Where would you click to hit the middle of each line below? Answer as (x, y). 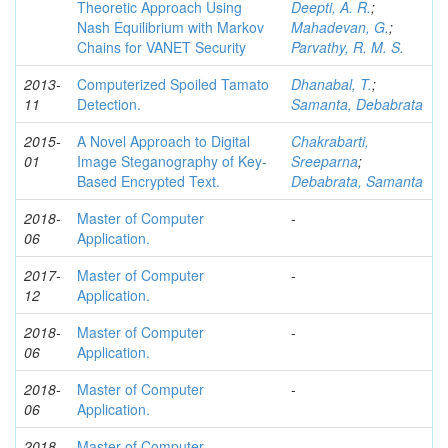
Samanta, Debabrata (357, 103)
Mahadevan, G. (340, 26)
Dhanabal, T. (331, 83)
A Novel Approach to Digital (163, 140)
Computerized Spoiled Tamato (173, 83)
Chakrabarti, (330, 140)
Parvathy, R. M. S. (347, 46)
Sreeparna (324, 160)
